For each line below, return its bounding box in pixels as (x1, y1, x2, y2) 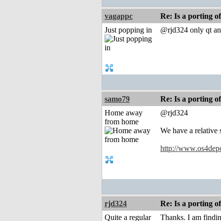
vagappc (105, 12, 133, 21)
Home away (105, 109, 143, 117)
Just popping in (105, 26, 152, 35)
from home (105, 117, 139, 126)
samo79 (105, 95, 130, 104)
